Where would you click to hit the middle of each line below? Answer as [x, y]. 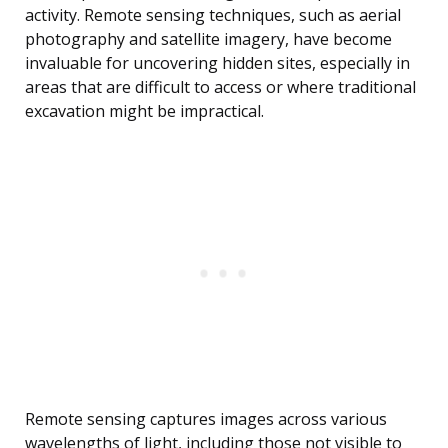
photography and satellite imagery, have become [208, 39]
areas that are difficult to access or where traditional [220, 87]
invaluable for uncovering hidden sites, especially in [217, 63]
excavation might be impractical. [144, 111]
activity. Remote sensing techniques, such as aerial [213, 15]
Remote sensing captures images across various [206, 419]
